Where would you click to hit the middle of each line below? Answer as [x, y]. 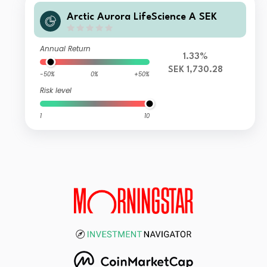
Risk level [56, 91]
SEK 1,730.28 [195, 70]
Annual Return [66, 49]
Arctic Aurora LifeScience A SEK [142, 17]
